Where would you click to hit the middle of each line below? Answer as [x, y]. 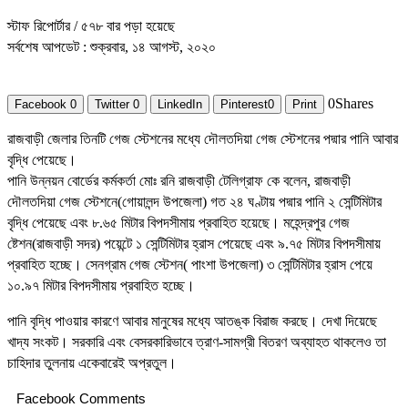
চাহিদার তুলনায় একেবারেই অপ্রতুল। [92, 363]
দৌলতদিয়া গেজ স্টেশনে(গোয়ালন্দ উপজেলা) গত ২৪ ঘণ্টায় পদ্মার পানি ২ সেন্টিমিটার [194, 202]
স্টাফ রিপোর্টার [41, 26]
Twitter [112, 105]
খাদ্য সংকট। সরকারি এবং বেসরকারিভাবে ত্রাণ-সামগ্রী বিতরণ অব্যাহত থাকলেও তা [197, 342]
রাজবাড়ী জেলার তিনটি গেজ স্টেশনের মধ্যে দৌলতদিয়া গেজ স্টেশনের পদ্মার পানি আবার [203, 139]
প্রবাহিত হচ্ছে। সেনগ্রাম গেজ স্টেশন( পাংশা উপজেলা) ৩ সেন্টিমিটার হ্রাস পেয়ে [190, 265]
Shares [354, 104]
